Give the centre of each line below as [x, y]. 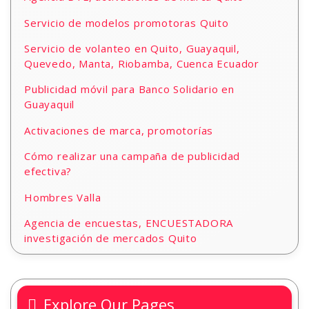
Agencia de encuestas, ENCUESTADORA [129, 223]
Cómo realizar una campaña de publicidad [132, 156]
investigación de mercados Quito [111, 238]
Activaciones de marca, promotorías [119, 130]
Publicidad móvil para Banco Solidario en [129, 89]
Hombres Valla [63, 197]
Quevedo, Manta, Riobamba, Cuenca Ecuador [142, 63]
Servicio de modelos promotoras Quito [127, 23]
